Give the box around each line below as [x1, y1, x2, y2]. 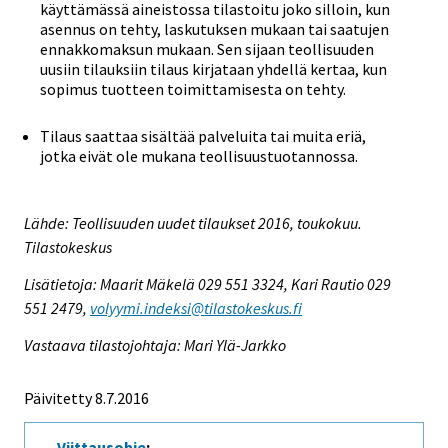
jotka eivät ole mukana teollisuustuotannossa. [40, 146, 358, 167]
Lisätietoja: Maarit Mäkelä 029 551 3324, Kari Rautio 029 [24, 273, 391, 294]
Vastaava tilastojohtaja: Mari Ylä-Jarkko [24, 334, 286, 355]
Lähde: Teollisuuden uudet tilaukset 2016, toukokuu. [24, 212, 362, 233]
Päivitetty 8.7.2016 [24, 387, 149, 408]
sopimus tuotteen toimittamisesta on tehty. [40, 79, 346, 100]
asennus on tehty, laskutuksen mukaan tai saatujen [40, 19, 389, 40]
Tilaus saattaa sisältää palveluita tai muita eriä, [40, 126, 366, 147]
